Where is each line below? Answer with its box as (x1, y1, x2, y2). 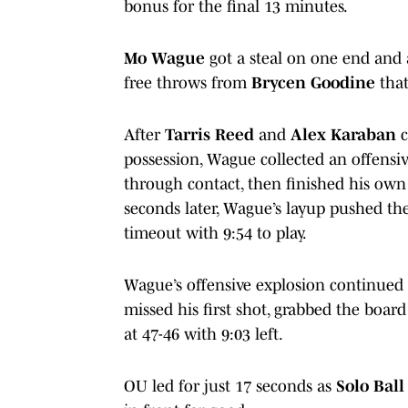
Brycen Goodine (251, 73, 375, 92)
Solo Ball (336, 376, 404, 395)
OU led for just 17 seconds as (124, 376, 336, 395)
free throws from (124, 73, 251, 92)
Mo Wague (124, 48, 205, 67)
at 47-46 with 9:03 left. (124, 324, 286, 343)
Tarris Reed (160, 125, 254, 144)
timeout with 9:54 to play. (124, 223, 307, 242)
